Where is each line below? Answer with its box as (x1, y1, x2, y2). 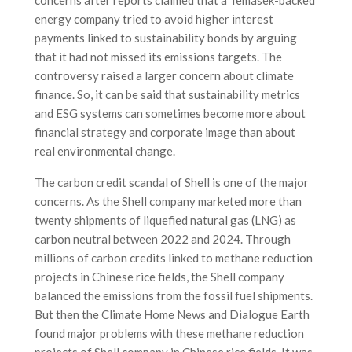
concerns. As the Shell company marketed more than (35, 193, 302, 208)
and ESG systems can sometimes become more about (35, 105, 306, 120)
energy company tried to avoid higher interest (35, 11, 273, 26)
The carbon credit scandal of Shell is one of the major (35, 174, 309, 189)
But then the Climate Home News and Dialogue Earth (35, 306, 310, 321)
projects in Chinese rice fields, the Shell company (35, 269, 284, 284)
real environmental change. (35, 143, 175, 158)
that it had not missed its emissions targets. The (35, 49, 282, 64)
